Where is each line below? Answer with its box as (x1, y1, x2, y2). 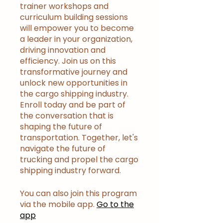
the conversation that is (20, 110, 113, 122)
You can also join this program (20, 188, 137, 200)
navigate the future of (20, 143, 106, 155)
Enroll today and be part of (20, 99, 125, 111)
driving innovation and (20, 44, 106, 56)
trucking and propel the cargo (20, 154, 138, 166)
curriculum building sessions (20, 11, 128, 23)
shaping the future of (20, 121, 102, 133)
